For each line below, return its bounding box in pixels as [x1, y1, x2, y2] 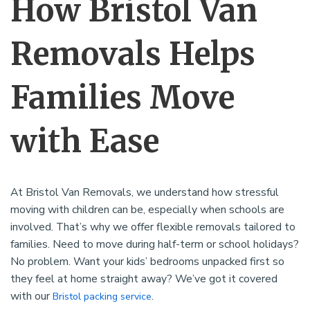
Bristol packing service [53, 290, 152, 304]
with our [10, 289, 53, 304]
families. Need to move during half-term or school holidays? [10, 237, 299, 253]
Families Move [10, 78, 235, 118]
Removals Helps [10, 35, 255, 74]
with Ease [10, 122, 159, 161]
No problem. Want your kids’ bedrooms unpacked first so [10, 254, 284, 270]
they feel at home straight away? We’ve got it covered [10, 271, 277, 287]
